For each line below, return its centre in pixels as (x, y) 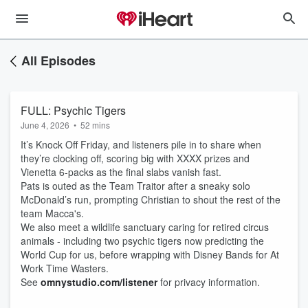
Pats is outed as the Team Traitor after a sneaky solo (135, 186)
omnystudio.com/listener (99, 282)
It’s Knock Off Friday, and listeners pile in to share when (141, 144)
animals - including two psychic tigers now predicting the (142, 241)
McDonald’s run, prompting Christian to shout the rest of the (151, 199)
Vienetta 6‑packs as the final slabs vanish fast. (121, 172)
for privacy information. (209, 282)
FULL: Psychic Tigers (73, 110)
